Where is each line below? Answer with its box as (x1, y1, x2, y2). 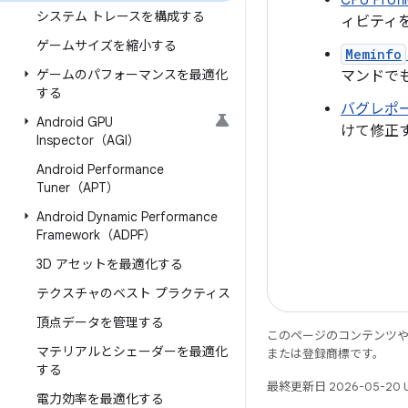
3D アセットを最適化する (36, 256, 183, 272)
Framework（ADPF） (36, 227, 157, 243)
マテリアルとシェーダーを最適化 (36, 343, 228, 360)
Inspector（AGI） (36, 132, 140, 148)
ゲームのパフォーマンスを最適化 (36, 66, 228, 83)
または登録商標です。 (267, 346, 384, 362)
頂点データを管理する (36, 314, 164, 331)
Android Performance (36, 161, 164, 178)
